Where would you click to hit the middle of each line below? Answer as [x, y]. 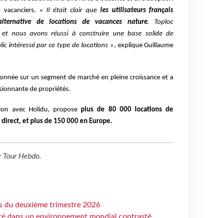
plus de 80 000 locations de [127, 110]
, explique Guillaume [144, 46]
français [161, 11]
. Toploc [160, 22]
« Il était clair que [70, 11]
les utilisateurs [125, 11]
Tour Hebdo [21, 156]
